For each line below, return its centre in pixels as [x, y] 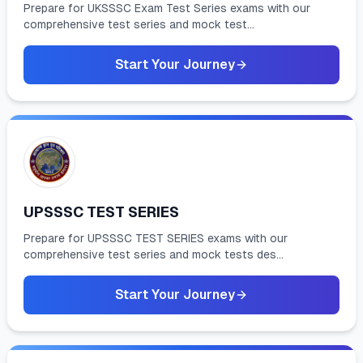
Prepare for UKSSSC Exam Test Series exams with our [167, 8]
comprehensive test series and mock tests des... [154, 254]
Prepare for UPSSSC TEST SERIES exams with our [156, 238]
